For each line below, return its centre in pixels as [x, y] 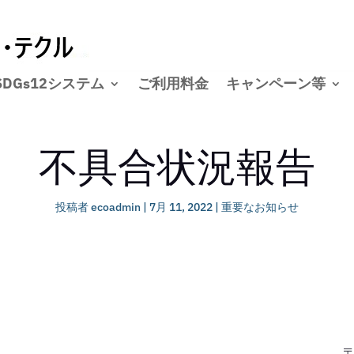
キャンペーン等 [275, 83]
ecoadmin [116, 207]
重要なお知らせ [260, 207]
